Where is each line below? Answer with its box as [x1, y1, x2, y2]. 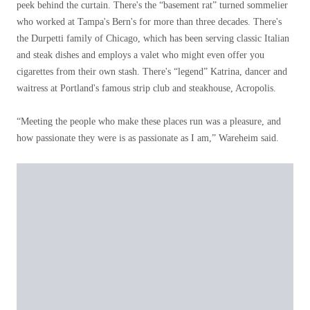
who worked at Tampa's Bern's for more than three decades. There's [17, 17, 282, 27]
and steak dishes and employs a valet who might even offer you [17, 50, 264, 60]
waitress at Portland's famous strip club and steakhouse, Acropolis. [17, 83, 276, 93]
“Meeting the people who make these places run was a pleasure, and [17, 116, 281, 127]
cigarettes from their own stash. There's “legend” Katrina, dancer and [17, 66, 287, 77]
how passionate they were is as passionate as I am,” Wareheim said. [17, 133, 279, 143]
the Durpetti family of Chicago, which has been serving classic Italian [17, 33, 289, 44]
